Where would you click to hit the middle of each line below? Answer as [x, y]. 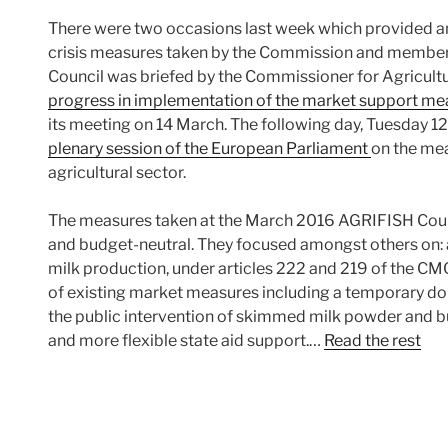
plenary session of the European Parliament [209, 149]
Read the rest [372, 341]
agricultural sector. [117, 173]
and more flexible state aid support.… [186, 341]
